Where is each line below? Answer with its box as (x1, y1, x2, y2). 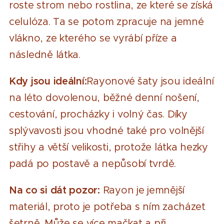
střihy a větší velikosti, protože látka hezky (9, 140, 208, 153)
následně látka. (9, 48, 80, 61)
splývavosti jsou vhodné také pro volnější (9, 124, 204, 137)
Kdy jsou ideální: (9, 74, 87, 87)
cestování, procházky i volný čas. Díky (9, 107, 187, 120)
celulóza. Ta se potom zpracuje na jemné (9, 15, 204, 28)
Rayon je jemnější (102, 183, 185, 196)
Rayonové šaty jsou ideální (86, 74, 214, 87)
